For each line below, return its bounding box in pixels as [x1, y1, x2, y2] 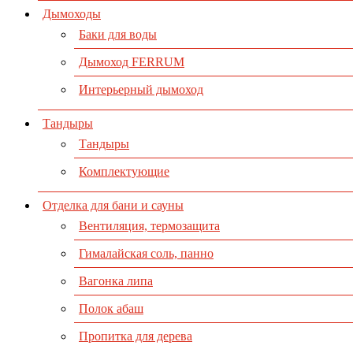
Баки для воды [79, 28, 157, 42]
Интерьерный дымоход [79, 83, 203, 97]
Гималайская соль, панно [79, 247, 214, 261]
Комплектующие [79, 165, 169, 179]
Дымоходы [43, 7, 101, 21]
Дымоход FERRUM [79, 55, 184, 69]
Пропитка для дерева [79, 329, 192, 344]
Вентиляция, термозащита [79, 219, 220, 233]
